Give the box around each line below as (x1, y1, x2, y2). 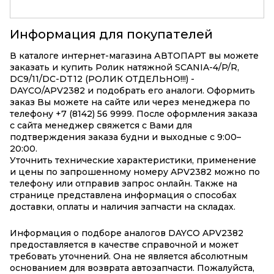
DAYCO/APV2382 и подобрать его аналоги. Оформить (10, 84, 255, 96)
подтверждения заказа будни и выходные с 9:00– (10, 131, 241, 143)
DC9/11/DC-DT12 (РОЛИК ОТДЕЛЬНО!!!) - (10, 73, 194, 84)
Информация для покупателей (10, 26, 213, 42)
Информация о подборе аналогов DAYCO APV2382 (10, 227, 243, 239)
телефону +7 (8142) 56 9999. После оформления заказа (10, 108, 257, 119)
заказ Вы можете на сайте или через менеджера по (10, 96, 250, 108)
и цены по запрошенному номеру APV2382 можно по (10, 166, 260, 177)
